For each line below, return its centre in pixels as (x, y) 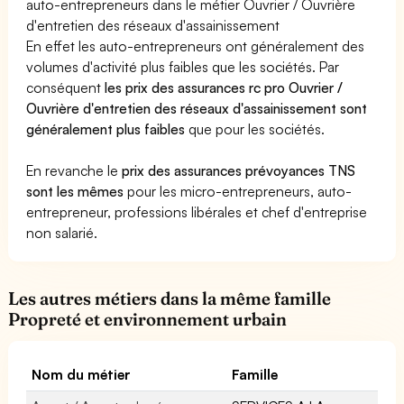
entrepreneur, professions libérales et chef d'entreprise (197, 211)
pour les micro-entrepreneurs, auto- (238, 191)
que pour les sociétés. (255, 129)
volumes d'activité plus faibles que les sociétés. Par (183, 66)
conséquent (66, 87)
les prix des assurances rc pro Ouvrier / (224, 87)
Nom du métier (82, 374)
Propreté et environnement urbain (148, 319)
